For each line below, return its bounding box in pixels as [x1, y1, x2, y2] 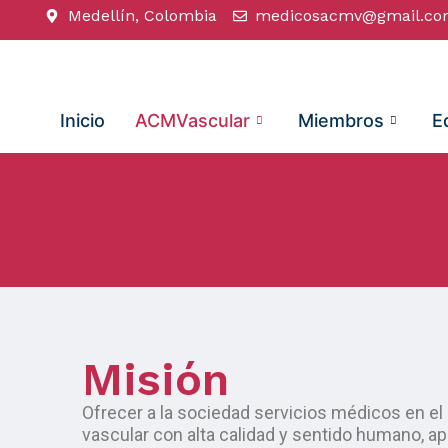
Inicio [60, 110, 105, 131]
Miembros [298, 110, 384, 131]
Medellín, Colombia [67, 6, 217, 25]
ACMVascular [135, 110, 250, 131]
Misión [82, 353, 229, 406]
